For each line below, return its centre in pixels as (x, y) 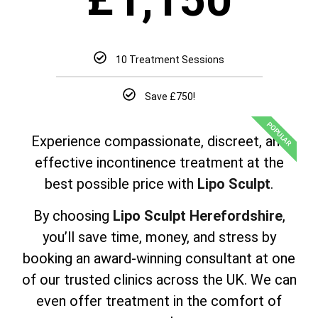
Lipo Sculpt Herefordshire (197, 215)
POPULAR (279, 134)
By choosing (73, 215)
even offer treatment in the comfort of (159, 301)
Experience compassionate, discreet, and (159, 142)
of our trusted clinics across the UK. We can (159, 279)
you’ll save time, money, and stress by (159, 237)
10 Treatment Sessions (170, 60)
